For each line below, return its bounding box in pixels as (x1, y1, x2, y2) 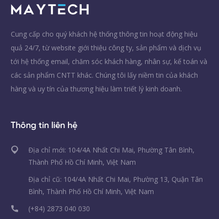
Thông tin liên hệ (11, 121, 78, 131)
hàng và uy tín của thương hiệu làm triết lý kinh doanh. (11, 84, 182, 93)
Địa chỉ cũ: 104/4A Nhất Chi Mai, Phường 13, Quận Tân (28, 174, 203, 184)
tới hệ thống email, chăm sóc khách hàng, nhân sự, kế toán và (11, 56, 208, 66)
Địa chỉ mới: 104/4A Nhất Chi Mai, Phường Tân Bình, (28, 145, 195, 154)
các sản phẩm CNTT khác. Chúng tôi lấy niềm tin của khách (11, 70, 198, 80)
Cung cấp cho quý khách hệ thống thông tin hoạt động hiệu (11, 29, 198, 39)
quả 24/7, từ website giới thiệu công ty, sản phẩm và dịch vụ (11, 43, 202, 52)
